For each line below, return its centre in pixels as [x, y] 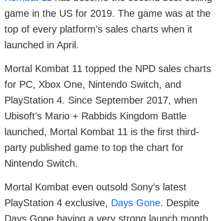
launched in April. [42, 45]
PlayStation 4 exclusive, [58, 203]
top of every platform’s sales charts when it [98, 29]
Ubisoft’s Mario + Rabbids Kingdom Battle [95, 116]
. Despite [180, 203]
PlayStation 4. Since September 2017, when [101, 100]
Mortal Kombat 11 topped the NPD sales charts [108, 68]
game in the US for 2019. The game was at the [108, 13]
